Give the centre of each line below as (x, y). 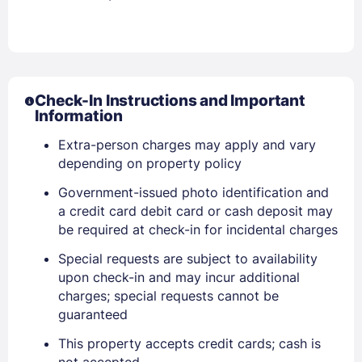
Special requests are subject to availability (188, 258)
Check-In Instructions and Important (170, 100)
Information (79, 116)
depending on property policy (150, 163)
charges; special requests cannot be (168, 295)
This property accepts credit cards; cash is (189, 343)
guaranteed (93, 314)
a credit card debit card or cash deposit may (196, 210)
